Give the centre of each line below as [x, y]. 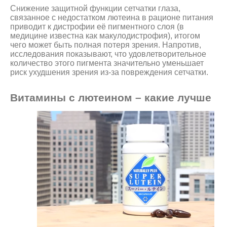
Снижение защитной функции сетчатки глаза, [95, 9]
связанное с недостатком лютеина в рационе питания [112, 18]
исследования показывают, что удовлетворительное [108, 54]
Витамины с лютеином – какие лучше [111, 98]
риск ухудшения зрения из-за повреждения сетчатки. [109, 72]
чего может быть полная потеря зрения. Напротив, [106, 45]
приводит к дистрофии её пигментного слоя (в [97, 27]
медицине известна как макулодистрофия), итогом [105, 36]
